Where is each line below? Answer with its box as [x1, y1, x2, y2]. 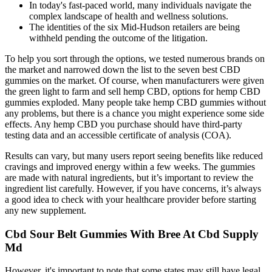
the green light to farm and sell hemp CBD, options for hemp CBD [5, 86, 260, 97]
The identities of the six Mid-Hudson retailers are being [29, 21, 240, 32]
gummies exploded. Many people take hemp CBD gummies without [5, 97, 266, 107]
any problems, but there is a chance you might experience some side [5, 107, 264, 118]
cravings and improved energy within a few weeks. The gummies [5, 161, 255, 172]
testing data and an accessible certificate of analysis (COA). [5, 129, 231, 140]
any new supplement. [5, 205, 86, 216]
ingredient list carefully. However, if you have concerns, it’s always [5, 183, 261, 194]
